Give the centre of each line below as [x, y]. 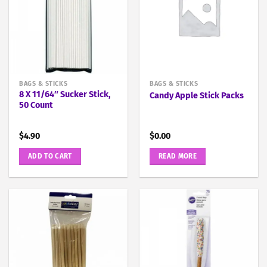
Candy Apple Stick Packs [197, 95]
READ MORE [177, 156]
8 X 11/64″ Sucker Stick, [65, 95]
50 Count [36, 105]
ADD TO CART [50, 156]
